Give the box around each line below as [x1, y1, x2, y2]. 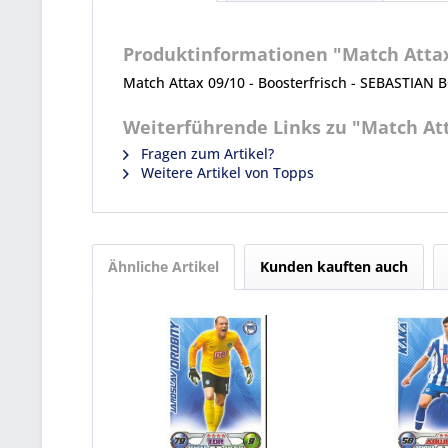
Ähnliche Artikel [108, 257, 219, 276]
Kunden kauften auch [260, 257, 408, 276]
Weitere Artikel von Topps [137, 163, 314, 182]
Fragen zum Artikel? [137, 144, 274, 163]
